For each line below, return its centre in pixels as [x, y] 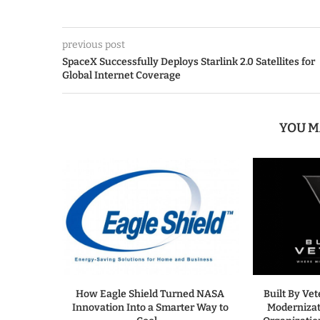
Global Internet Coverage [121, 75]
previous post [94, 45]
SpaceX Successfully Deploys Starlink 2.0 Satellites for [189, 62]
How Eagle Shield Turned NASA [150, 294]
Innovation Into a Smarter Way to [150, 308]
